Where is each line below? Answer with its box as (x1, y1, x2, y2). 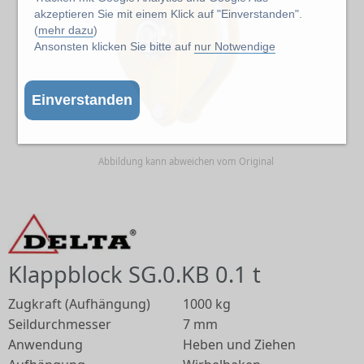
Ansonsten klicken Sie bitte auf (34, 40, 195, 54)
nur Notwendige (194, 40, 276, 54)
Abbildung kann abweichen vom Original (98, 155, 274, 168)
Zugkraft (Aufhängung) (8, 295, 150, 314)
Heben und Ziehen (183, 336, 296, 354)
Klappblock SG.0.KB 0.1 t (8, 259, 261, 290)
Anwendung (8, 336, 83, 354)
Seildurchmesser (8, 315, 111, 334)
